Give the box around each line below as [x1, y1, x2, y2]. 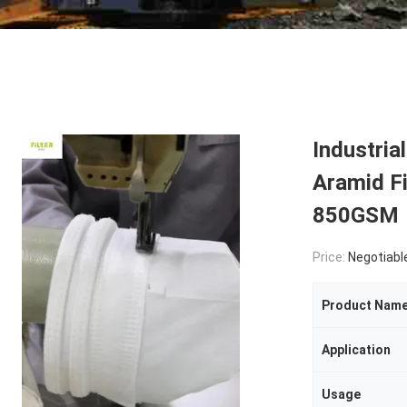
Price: [313, 250, 348, 264]
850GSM [313, 203, 399, 228]
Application [322, 342, 391, 357]
